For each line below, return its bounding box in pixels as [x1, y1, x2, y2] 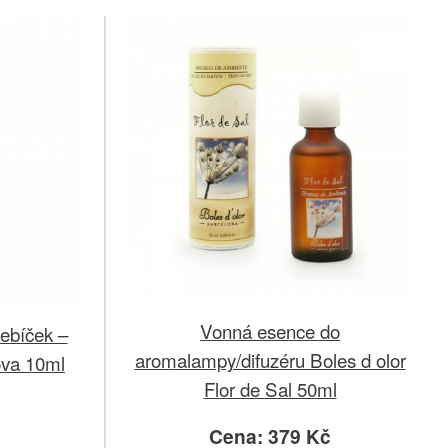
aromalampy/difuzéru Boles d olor [134, 345, 406, 373]
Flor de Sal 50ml [203, 374, 337, 402]
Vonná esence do [200, 316, 340, 344]
